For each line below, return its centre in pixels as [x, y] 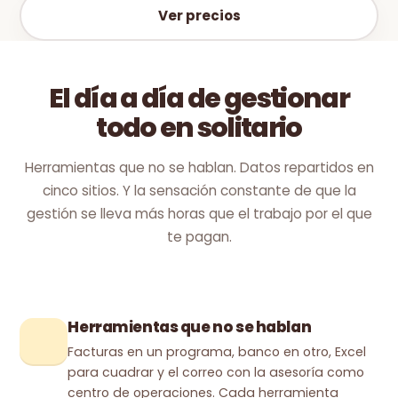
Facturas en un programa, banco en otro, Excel [217, 352]
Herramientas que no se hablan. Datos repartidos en [199, 167]
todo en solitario [199, 127]
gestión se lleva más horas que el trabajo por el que [199, 214]
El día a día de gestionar [199, 98]
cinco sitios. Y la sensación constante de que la [199, 191]
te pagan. [199, 237]
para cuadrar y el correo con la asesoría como [216, 372]
